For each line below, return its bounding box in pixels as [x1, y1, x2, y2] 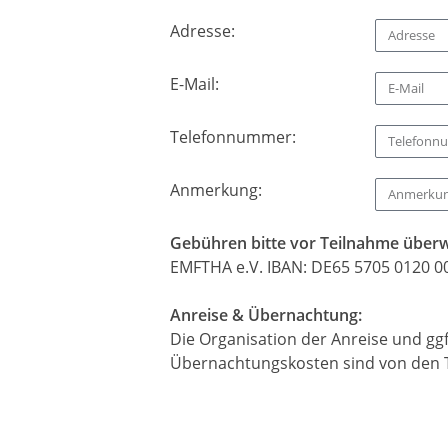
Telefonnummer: [170, 126, 296, 149]
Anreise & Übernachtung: [170, 304, 362, 327]
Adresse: [170, 20, 235, 43]
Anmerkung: [170, 179, 262, 202]
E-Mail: [170, 73, 219, 96]
